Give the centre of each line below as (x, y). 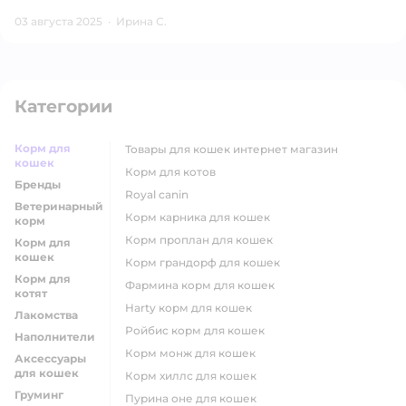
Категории (63, 106)
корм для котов (174, 172)
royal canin (161, 194)
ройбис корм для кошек (199, 330)
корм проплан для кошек (203, 240)
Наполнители (55, 337)
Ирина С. (141, 21)
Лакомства (46, 315)
